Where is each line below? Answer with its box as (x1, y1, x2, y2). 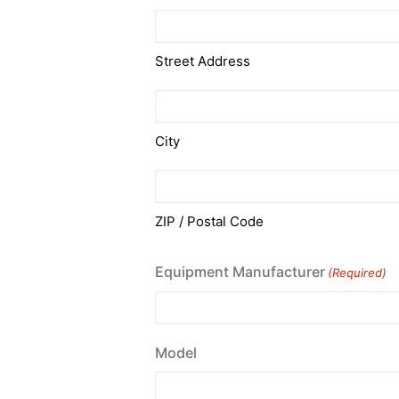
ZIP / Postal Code (154, 213, 264, 230)
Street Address (154, 52, 250, 69)
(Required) (328, 265, 387, 281)
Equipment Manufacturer (154, 263, 325, 281)
